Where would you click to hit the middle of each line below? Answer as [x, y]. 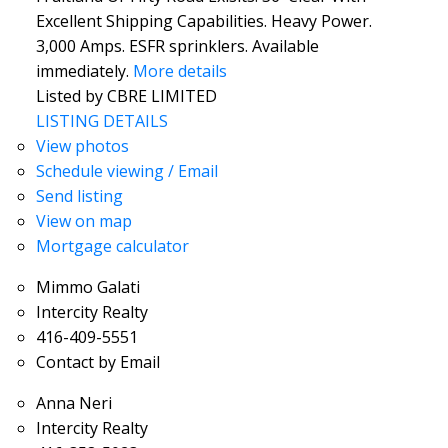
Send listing [79, 195]
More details [179, 70]
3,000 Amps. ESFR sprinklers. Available [177, 45]
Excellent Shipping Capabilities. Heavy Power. [203, 20]
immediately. [82, 70]
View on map [83, 220]
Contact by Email [97, 361]
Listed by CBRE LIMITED [126, 95]
